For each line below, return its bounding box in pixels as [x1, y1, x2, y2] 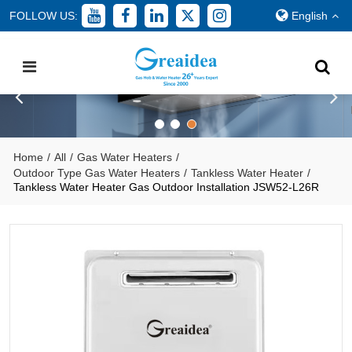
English [291, 9, 328, 22]
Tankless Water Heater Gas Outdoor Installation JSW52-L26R [13, 181, 320, 193]
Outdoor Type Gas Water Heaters [13, 167, 181, 179]
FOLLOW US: [9, 9, 79, 22]
